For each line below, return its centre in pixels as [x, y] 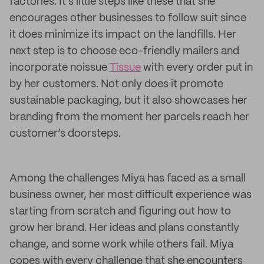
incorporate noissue [60, 68]
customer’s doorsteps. [65, 134]
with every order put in [197, 68]
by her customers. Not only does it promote [116, 84]
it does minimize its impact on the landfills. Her [123, 35]
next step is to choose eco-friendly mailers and [124, 51]
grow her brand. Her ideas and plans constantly [124, 228]
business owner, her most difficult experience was [131, 195]
